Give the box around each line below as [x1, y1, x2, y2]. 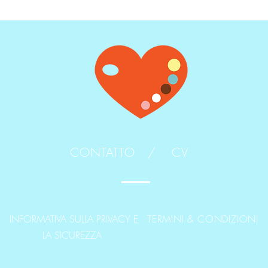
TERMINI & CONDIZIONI [147, 212, 258, 226]
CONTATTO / [70, 144, 156, 160]
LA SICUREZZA [42, 229, 105, 242]
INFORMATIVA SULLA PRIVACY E [9, 212, 138, 226]
